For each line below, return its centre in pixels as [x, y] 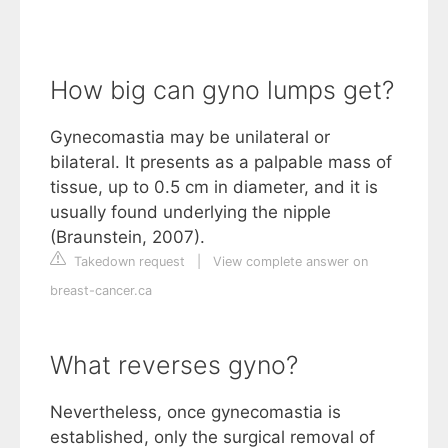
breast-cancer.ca [101, 290]
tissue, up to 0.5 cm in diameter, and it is [214, 186]
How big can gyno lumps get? [222, 89]
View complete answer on [290, 261]
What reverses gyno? [174, 364]
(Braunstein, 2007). [127, 236]
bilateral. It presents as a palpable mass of [221, 161]
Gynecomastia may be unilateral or [190, 136]
